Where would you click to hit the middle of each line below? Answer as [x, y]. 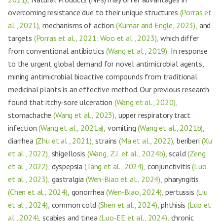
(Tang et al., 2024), [115, 166]
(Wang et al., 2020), [146, 102]
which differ [179, 38]
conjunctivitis [169, 166]
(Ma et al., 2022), [147, 141]
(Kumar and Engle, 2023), [156, 25]
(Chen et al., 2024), [39, 192]
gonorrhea [88, 192]
